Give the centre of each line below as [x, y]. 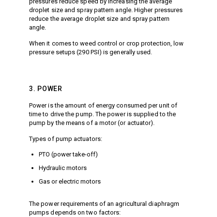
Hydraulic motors [63, 168]
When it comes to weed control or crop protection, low [107, 44]
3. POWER [46, 89]
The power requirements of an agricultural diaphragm [104, 204]
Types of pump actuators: [66, 139]
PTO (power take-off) [68, 155]
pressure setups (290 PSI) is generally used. [91, 52]
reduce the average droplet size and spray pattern [99, 19]
